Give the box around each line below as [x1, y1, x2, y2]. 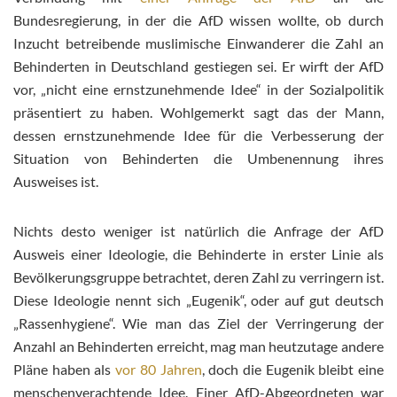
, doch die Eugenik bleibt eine [201, 360, 385, 378]
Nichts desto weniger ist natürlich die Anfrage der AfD [13, 222, 384, 239]
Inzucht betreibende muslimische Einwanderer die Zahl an [13, 34, 384, 51]
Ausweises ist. [13, 172, 98, 190]
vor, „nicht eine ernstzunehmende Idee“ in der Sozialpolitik [13, 80, 384, 97]
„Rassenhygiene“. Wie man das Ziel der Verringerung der [13, 314, 384, 331]
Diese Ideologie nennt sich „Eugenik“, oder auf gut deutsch [13, 291, 384, 308]
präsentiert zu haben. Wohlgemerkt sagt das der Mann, [13, 103, 384, 121]
